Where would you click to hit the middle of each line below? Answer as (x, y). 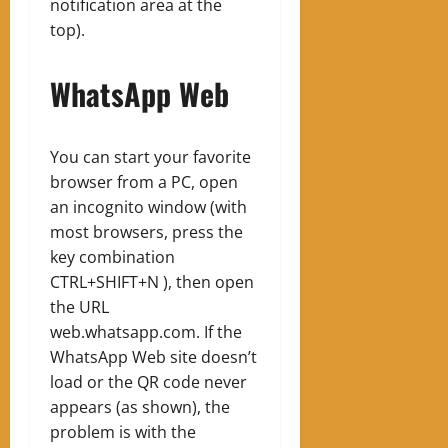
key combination (112, 256)
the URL (79, 306)
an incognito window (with (148, 206)
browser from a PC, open (144, 181)
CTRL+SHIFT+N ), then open (152, 281)
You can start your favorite (150, 156)
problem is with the (123, 431)
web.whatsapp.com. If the (146, 331)
